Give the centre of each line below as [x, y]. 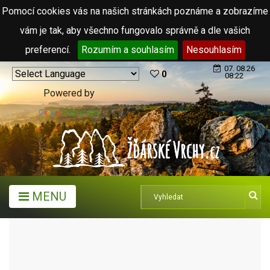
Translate [80, 112]
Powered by [69, 93]
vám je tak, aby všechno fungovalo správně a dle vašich [135, 30]
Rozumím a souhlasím [127, 50]
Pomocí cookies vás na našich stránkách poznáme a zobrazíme [135, 11]
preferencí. [49, 50]
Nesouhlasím [214, 50]
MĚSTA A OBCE [83, 240]
